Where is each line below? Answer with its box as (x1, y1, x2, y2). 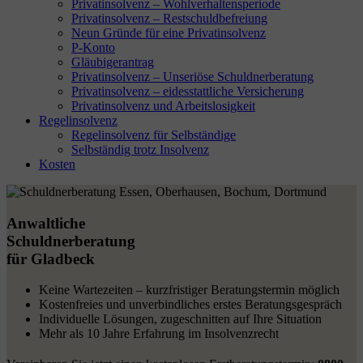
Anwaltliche (6, 214, 85, 232)
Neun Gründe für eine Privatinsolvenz (71, 26, 266, 40)
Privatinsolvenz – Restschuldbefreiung (71, 11, 267, 25)
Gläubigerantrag (71, 55, 154, 69)
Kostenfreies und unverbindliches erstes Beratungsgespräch (39, 297, 342, 312)
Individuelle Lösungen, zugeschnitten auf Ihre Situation (39, 312, 322, 327)
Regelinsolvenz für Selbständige (71, 128, 236, 142)
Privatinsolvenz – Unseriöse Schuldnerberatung (71, 70, 314, 83)
